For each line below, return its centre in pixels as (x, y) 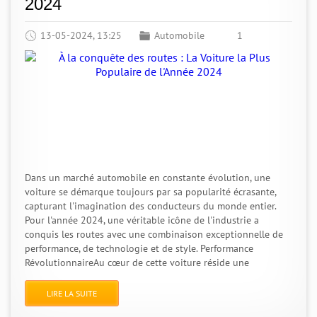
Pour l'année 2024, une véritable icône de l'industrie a (142, 220)
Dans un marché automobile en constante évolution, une (148, 178)
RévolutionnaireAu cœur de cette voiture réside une (137, 263)
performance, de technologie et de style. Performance (139, 248)
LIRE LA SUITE (72, 293)
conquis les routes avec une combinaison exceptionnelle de (154, 234)
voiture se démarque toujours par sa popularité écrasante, (150, 192)
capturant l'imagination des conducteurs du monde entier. (150, 206)
